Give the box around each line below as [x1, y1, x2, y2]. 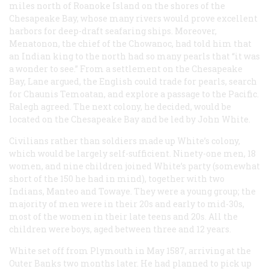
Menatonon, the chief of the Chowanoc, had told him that [9, 38, 252, 50]
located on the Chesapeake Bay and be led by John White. [9, 113, 250, 125]
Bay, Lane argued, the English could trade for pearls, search [9, 76, 257, 88]
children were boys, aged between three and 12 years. [9, 223, 231, 235]
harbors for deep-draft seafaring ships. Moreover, [9, 25, 217, 37]
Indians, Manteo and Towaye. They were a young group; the [9, 186, 256, 198]
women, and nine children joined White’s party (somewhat [9, 160, 260, 172]
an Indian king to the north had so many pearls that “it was [9, 50, 260, 62]
